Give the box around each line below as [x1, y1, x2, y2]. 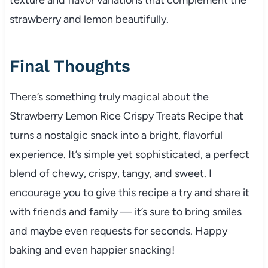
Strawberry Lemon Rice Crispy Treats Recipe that [9, 109, 243, 123]
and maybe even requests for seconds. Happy [9, 224, 227, 237]
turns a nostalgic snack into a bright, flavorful [9, 128, 223, 142]
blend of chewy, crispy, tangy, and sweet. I [9, 166, 212, 180]
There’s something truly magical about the [9, 90, 209, 103]
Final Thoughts [9, 56, 130, 76]
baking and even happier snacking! [9, 243, 175, 257]
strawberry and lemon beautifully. [9, 12, 169, 26]
